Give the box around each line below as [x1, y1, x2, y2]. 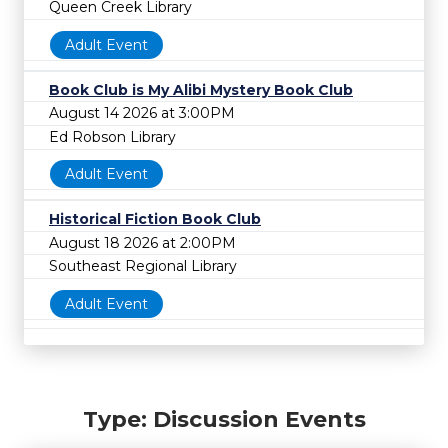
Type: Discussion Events [82, 406, 366, 434]
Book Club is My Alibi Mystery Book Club [49, 80, 353, 99]
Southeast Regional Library [49, 257, 237, 276]
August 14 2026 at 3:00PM [49, 104, 235, 123]
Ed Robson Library [49, 127, 176, 146]
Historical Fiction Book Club [49, 210, 261, 228]
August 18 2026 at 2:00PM [49, 233, 236, 252]
